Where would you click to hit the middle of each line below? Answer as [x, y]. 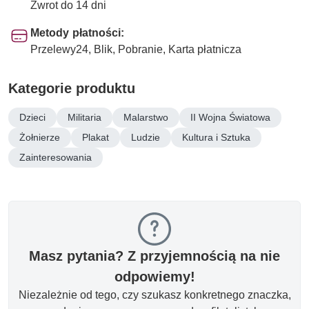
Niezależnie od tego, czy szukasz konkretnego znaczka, [154, 295]
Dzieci [32, 117]
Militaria [84, 117]
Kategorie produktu [72, 88]
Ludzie [146, 137]
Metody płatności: [77, 32]
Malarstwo [146, 117]
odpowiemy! [154, 276]
